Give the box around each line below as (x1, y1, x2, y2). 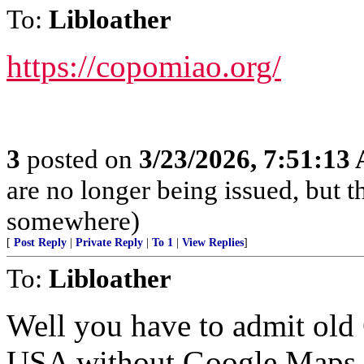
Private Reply (76, 236, 143, 249)
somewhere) (6, 206, 140, 236)
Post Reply (14, 236, 67, 249)
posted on (20, 144, 139, 174)
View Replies (182, 236, 244, 249)
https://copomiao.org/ (6, 49, 281, 84)
